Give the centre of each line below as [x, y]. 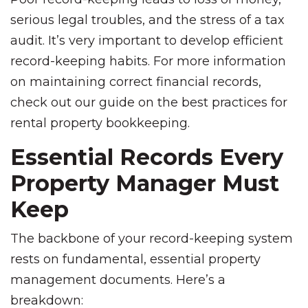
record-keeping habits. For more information [148, 61]
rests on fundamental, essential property [135, 259]
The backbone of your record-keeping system [152, 239]
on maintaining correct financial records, [136, 82]
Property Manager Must [145, 183]
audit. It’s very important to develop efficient [147, 41]
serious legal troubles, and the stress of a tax [147, 20]
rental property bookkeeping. [100, 123]
